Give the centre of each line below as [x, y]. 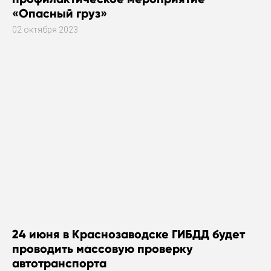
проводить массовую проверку [103, 248]
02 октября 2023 [45, 29]
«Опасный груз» [60, 13]
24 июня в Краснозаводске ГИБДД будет [129, 234]
